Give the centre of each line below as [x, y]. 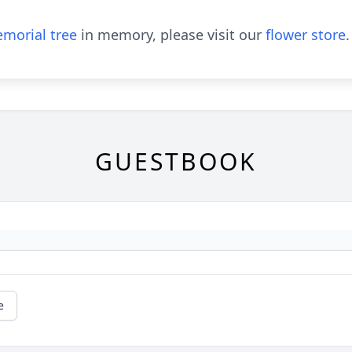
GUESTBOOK [176, 161]
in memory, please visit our [171, 35]
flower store [306, 35]
